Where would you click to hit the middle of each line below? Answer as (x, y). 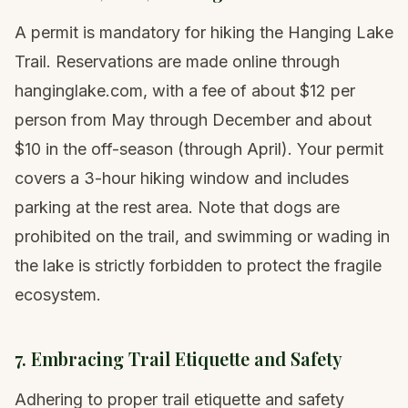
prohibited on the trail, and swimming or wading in (202, 237)
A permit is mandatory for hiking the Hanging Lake (204, 33)
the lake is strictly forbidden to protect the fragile (198, 266)
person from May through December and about (193, 120)
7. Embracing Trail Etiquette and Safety (178, 359)
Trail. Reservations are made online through (177, 62)
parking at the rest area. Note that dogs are (177, 208)
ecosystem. (58, 295)
